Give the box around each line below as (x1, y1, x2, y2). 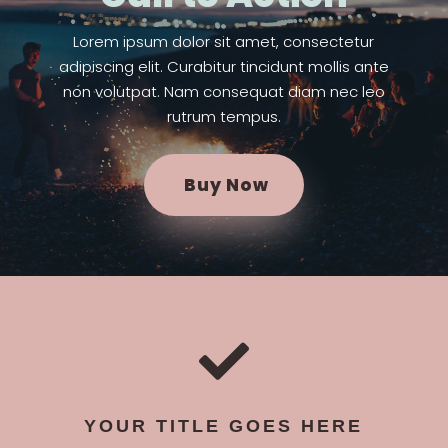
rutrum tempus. (166, 106, 281, 128)
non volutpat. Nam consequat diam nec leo (62, 81, 385, 103)
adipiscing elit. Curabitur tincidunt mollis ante (58, 56, 389, 78)
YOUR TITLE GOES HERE (84, 416, 364, 437)
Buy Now (183, 173, 269, 198)
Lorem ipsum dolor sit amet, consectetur (73, 31, 375, 53)
